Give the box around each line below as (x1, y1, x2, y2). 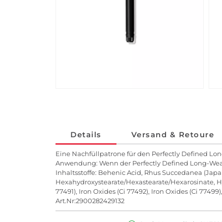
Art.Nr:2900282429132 (55, 196, 124, 205)
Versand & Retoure (131, 130, 214, 140)
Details (70, 130, 102, 140)
